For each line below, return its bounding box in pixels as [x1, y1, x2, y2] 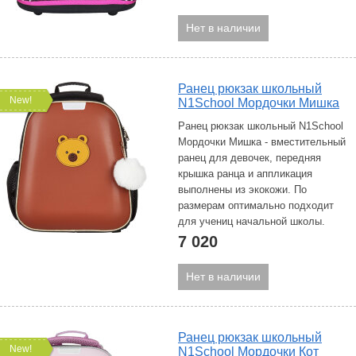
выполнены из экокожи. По [178, 184, 307, 195]
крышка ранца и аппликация [178, 168, 312, 180]
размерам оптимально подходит [178, 199, 334, 211]
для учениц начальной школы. [178, 215, 325, 227]
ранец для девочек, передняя [178, 152, 321, 164]
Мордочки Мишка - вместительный [178, 136, 346, 148]
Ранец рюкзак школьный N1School [178, 120, 343, 132]
